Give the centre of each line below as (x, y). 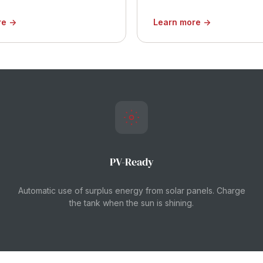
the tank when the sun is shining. (131, 203)
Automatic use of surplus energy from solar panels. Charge (131, 190)
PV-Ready (131, 162)
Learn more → (182, 22)
